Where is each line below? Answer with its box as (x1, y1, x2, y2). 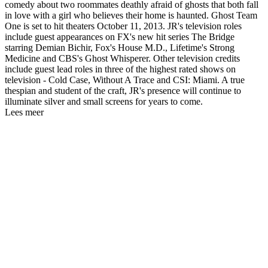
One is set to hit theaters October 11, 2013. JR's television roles (5, 20, 242, 31)
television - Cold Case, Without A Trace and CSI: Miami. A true (5, 74, 245, 85)
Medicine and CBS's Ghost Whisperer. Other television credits (5, 53, 240, 63)
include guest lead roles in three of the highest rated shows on (5, 63, 236, 74)
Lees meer (5, 106, 44, 117)
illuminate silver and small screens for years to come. (5, 96, 203, 106)
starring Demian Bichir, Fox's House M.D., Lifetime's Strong (5, 42, 234, 53)
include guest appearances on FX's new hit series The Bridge (5, 31, 234, 42)
